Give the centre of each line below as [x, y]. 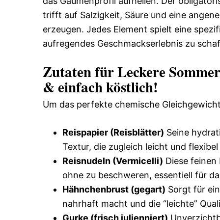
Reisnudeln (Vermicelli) [113, 161]
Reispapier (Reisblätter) [113, 132]
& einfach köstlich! [100, 87]
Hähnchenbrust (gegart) [114, 189]
